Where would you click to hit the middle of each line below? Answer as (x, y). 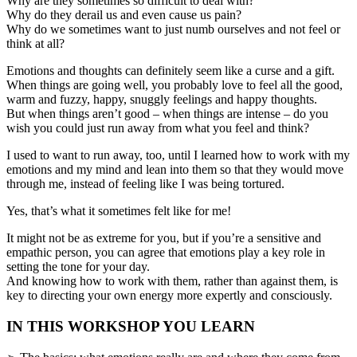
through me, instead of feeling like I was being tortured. (145, 183)
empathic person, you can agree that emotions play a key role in (166, 252)
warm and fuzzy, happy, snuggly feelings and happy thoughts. (162, 99)
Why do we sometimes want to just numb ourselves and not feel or (173, 29)
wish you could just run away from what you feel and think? (158, 127)
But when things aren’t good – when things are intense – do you (167, 113)
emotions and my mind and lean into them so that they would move (175, 169)
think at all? (35, 43)
